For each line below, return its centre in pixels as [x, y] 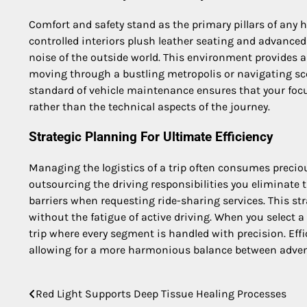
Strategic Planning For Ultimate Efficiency [151, 137]
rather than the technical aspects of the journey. [149, 106]
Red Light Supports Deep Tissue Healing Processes [161, 294]
